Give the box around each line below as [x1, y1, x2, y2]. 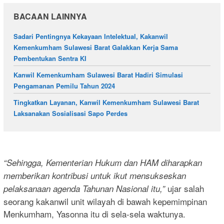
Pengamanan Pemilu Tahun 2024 [13, 81, 115, 91]
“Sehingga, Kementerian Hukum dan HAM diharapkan [3, 156, 202, 168]
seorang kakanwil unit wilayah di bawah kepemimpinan [3, 194, 207, 207]
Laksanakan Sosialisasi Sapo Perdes [13, 108, 127, 118]
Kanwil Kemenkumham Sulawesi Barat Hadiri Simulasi [13, 70, 183, 80]
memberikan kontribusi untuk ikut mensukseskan [3, 169, 186, 181]
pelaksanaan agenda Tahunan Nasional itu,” [3, 182, 165, 194]
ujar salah [165, 181, 204, 194]
